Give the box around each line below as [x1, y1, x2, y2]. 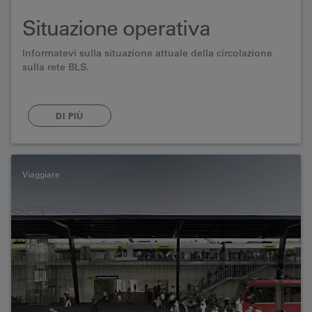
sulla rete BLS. [22, 61, 89, 73]
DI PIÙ [56, 110, 84, 121]
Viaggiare [22, 169, 60, 180]
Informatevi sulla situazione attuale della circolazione [22, 47, 272, 59]
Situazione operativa [22, 15, 210, 41]
